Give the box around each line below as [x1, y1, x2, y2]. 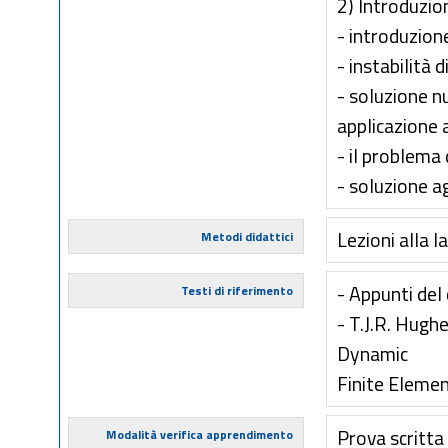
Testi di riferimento [180, 281, 293, 300]
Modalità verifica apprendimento [105, 425, 293, 444]
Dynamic [337, 339, 409, 369]
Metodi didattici [200, 227, 293, 246]
